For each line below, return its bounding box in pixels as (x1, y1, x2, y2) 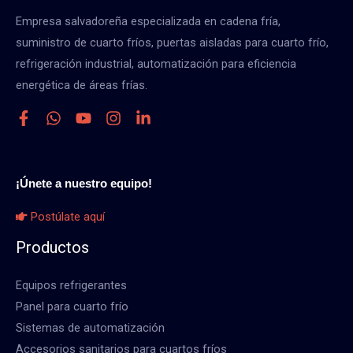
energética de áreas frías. (16, 77, 147, 92)
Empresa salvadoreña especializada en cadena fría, (16, 13, 281, 28)
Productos (16, 237, 89, 257)
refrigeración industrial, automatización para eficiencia (16, 56, 296, 71)
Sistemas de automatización (16, 320, 165, 335)
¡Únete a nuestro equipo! (16, 177, 152, 191)
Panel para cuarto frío (16, 299, 128, 314)
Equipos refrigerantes (16, 277, 127, 292)
